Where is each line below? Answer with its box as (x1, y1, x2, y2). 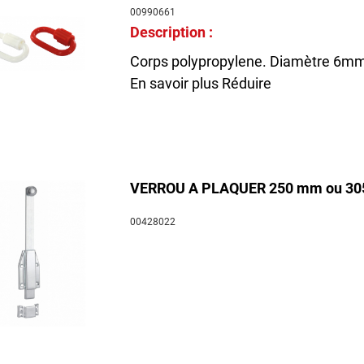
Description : (129, 23, 213, 41)
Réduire (221, 74, 271, 92)
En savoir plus (129, 74, 219, 92)
